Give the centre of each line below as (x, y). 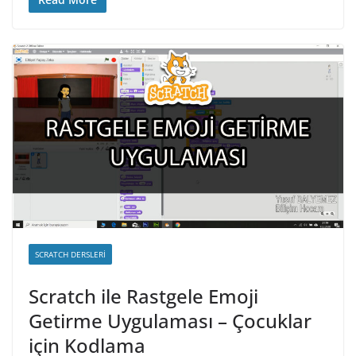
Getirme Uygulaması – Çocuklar (170, 321)
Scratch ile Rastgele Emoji (143, 296)
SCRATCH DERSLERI (70, 255)
